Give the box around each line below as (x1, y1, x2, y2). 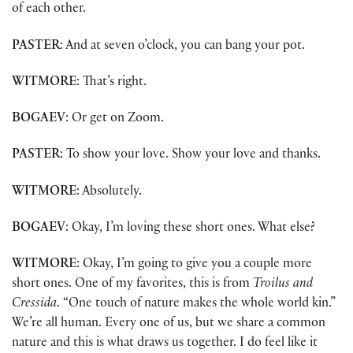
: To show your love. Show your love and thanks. (60, 149, 321, 163)
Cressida (12, 298, 57, 312)
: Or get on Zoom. (65, 113, 164, 127)
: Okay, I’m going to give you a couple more (76, 258, 312, 273)
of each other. (12, 3, 86, 17)
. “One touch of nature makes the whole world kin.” (57, 298, 336, 312)
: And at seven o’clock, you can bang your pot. (60, 39, 305, 54)
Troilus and (253, 278, 313, 292)
